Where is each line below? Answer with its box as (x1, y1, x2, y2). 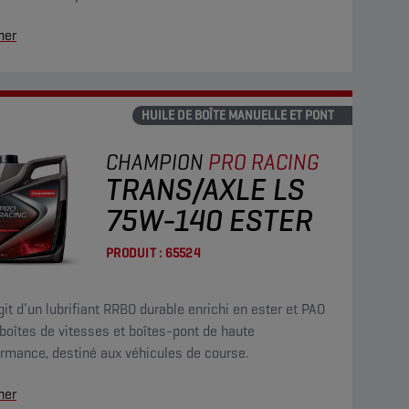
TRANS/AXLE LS (106, 169, 305, 209)
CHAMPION (106, 148, 204, 176)
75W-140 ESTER (106, 200, 313, 240)
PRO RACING (208, 148, 320, 176)
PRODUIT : (106, 245, 163, 261)
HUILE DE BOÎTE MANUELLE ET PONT (142, 107, 334, 123)
